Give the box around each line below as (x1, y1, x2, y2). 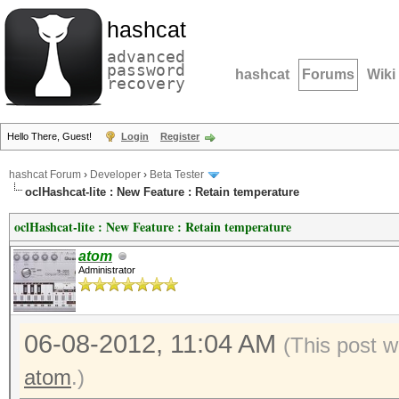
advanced (107, 47, 185, 66)
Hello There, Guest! (7, 131, 94, 142)
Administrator (78, 265, 135, 275)
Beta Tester (150, 168, 204, 182)
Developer (90, 168, 141, 182)
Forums (302, 67, 354, 82)
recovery (107, 74, 185, 93)
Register (160, 131, 199, 142)
